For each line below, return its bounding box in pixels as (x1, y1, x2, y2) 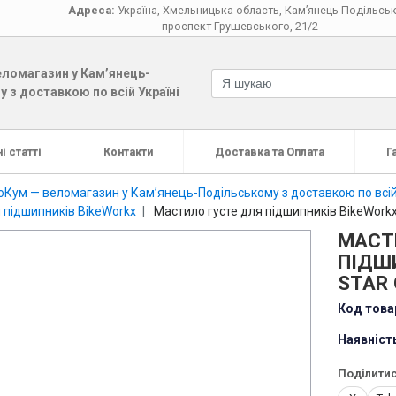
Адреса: (67, 3, 115, 17)
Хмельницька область (162, 3, 279, 17)
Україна (117, 3, 157, 17)
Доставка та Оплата (214, 145, 324, 158)
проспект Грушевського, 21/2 (161, 19, 318, 33)
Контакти (103, 145, 153, 158)
